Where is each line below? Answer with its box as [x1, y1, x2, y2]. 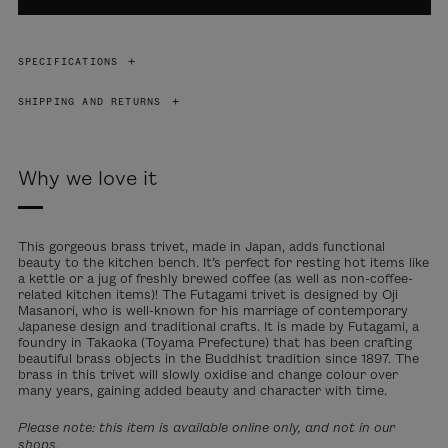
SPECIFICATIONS [17, 56, 119, 67]
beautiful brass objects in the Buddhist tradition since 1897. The [17, 351, 419, 366]
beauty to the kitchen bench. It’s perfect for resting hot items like [17, 255, 429, 270]
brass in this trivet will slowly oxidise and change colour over [17, 367, 398, 382]
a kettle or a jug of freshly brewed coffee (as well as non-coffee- [17, 271, 413, 286]
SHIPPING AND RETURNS [17, 96, 162, 107]
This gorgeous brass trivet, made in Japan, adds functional [17, 239, 385, 254]
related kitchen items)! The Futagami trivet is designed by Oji [17, 287, 398, 302]
